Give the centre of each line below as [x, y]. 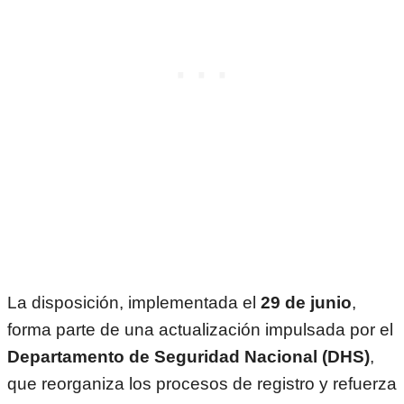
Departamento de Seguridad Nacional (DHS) [188, 356]
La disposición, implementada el [134, 302]
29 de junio [306, 302]
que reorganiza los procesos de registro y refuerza [202, 383]
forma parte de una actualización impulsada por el [200, 329]
